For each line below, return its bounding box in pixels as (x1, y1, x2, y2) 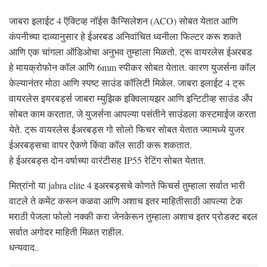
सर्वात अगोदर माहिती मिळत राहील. (9, 225, 124, 238)
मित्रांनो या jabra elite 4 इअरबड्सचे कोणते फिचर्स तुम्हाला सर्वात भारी (9, 178, 245, 191)
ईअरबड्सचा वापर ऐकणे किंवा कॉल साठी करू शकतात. (9, 138, 192, 151)
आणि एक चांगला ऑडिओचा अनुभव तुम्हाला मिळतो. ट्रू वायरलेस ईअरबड (9, 45, 252, 58)
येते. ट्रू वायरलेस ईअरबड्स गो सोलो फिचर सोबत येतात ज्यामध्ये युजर (9, 122, 244, 135)
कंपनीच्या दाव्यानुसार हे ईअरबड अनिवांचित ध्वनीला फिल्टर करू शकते (9, 29, 241, 42)
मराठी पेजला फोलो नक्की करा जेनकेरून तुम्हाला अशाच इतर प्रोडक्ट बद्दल (9, 209, 257, 222)
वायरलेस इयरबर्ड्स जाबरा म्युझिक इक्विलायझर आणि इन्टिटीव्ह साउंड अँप (9, 91, 253, 104)
